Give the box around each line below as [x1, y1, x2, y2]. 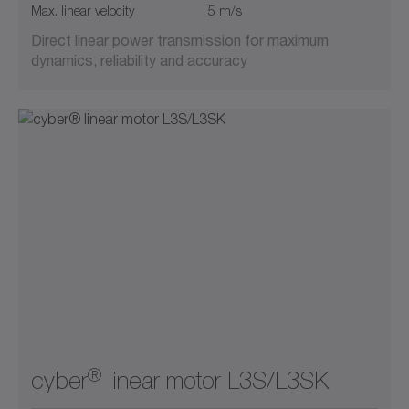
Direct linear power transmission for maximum [31, 31, 329, 49]
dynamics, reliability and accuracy [31, 51, 247, 69]
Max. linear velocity [31, 3, 134, 19]
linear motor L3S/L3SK [101, 367, 329, 395]
